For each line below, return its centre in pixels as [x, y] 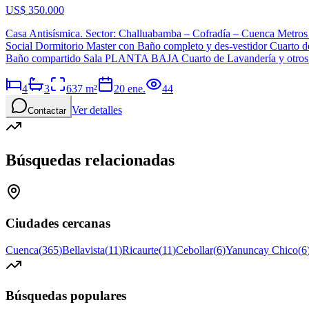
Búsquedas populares [66, 296]
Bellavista [83, 250]
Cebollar [195, 250]
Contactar [47, 111]
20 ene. [130, 89]
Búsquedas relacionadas [90, 160]
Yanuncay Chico [262, 250]
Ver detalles [97, 110]
